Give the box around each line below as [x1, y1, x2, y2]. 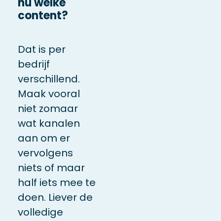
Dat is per [17, 42, 66, 56]
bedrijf [17, 57, 50, 71]
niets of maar [17, 160, 85, 175]
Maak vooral [17, 86, 80, 101]
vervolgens [17, 146, 73, 160]
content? [17, 7, 68, 23]
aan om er [17, 131, 70, 145]
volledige [17, 205, 63, 219]
